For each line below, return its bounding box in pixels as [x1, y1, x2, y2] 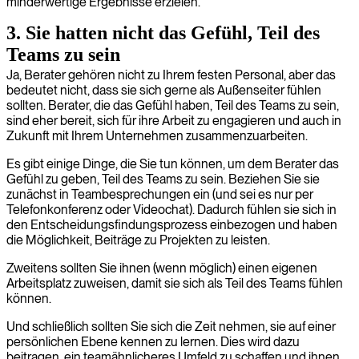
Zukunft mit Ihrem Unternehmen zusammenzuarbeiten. [6, 128, 308, 143]
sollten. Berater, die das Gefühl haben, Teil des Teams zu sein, [6, 98, 339, 113]
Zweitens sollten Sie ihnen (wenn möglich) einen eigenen [6, 260, 317, 276]
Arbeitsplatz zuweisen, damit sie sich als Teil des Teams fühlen [6, 276, 343, 291]
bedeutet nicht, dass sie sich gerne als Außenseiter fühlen [6, 83, 321, 98]
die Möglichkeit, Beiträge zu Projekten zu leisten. [6, 232, 270, 248]
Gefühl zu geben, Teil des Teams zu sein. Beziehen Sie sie [6, 171, 320, 187]
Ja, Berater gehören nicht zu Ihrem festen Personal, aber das [6, 67, 336, 83]
